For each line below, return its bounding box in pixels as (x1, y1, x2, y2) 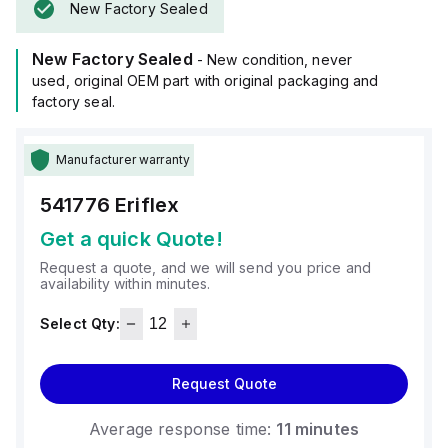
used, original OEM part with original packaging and (32, 72, 379, 89)
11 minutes (276, 419, 359, 439)
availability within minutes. (40, 275, 211, 292)
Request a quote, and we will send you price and (40, 259, 372, 276)
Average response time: (89, 419, 272, 439)
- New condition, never (196, 51, 353, 68)
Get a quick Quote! (40, 227, 223, 251)
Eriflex (115, 193, 180, 217)
